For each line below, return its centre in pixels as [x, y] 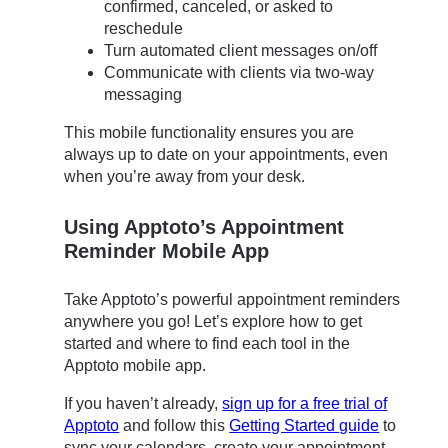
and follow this [174, 426]
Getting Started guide [304, 426]
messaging [143, 95]
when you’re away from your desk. [185, 177]
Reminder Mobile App [167, 250]
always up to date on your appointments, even [226, 155]
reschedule [144, 29]
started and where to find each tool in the [207, 344]
